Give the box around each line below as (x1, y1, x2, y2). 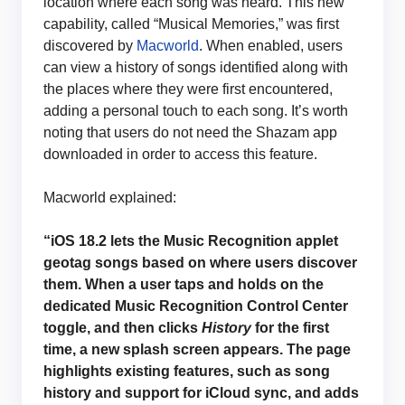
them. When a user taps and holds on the (43, 276, 324, 292)
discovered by (43, 37, 137, 53)
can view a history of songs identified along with (43, 59, 348, 75)
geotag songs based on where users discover (43, 254, 357, 270)
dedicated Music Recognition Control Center (43, 297, 348, 314)
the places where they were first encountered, (43, 80, 333, 97)
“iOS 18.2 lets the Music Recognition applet (43, 232, 338, 249)
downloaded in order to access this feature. (43, 146, 317, 162)
